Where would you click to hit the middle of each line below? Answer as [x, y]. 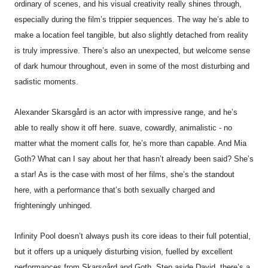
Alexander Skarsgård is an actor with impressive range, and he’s [126, 112]
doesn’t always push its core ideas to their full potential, [153, 236]
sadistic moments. [46, 82]
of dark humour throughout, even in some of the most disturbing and [132, 66]
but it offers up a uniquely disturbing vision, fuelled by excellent [124, 252]
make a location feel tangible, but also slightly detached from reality [131, 35]
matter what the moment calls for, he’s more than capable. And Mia [130, 144]
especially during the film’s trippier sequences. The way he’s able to [132, 20]
